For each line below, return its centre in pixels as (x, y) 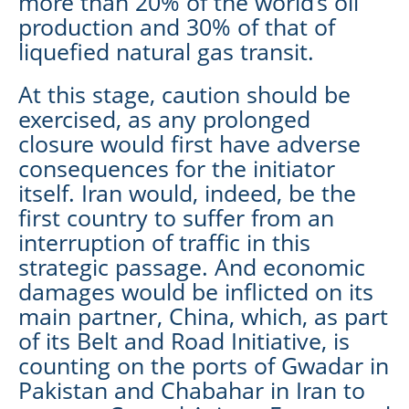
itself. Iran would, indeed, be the (187, 192)
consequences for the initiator (177, 168)
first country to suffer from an (176, 217)
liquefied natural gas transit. (166, 51)
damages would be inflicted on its (196, 291)
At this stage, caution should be (184, 94)
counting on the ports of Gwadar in (204, 365)
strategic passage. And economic (192, 266)
